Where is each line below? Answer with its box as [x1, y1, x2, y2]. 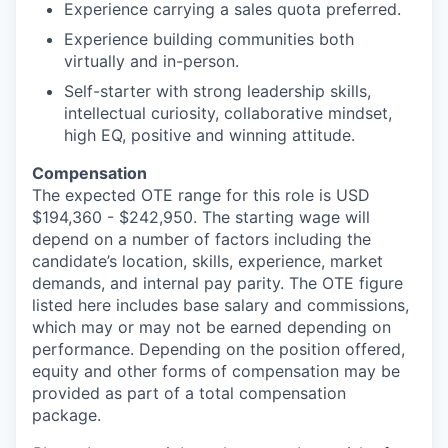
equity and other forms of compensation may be [32, 361, 400, 381]
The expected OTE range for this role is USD [32, 185, 370, 205]
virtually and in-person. [64, 51, 239, 71]
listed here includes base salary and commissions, [32, 295, 409, 315]
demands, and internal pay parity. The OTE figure [32, 273, 403, 293]
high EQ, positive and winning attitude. [64, 125, 355, 145]
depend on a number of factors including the [32, 229, 371, 249]
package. [32, 405, 101, 425]
